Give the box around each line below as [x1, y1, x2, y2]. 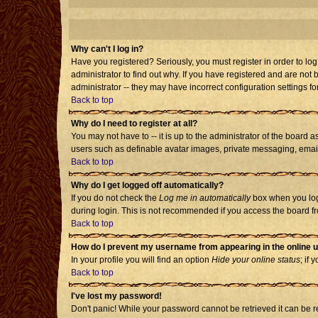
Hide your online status [212, 255, 300, 265]
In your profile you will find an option [71, 255, 212, 265]
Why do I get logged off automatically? [71, 180, 224, 190]
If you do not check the [71, 193, 159, 203]
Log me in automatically [159, 193, 251, 203]
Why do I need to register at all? [71, 119, 197, 128]
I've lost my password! [71, 291, 162, 301]
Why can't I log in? [71, 44, 143, 54]
